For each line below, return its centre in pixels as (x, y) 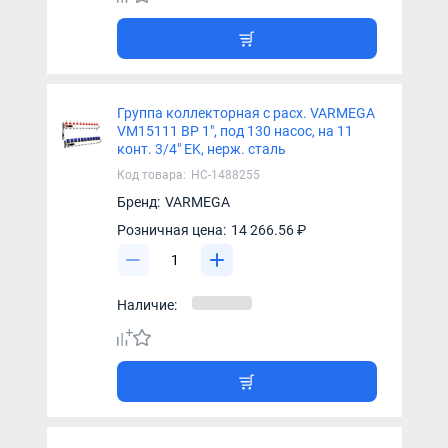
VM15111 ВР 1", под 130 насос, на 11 (234, 130)
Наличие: (146, 304)
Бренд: (138, 201)
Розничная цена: (171, 229)
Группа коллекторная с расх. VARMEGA (245, 112)
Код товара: (151, 174)
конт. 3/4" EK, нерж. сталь (201, 148)
